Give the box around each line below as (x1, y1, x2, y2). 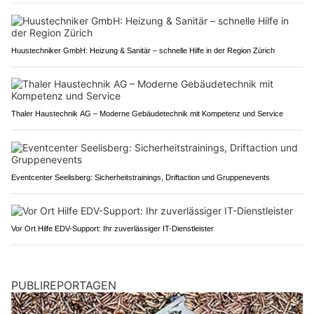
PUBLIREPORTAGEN (11, 278, 116, 292)
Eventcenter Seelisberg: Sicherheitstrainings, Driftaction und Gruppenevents (11, 172, 270, 182)
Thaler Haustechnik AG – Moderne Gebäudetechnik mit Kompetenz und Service (11, 109, 283, 118)
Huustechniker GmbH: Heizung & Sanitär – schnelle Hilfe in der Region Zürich (11, 46, 275, 55)
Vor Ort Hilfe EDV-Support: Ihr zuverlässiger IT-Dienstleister (11, 224, 214, 233)
